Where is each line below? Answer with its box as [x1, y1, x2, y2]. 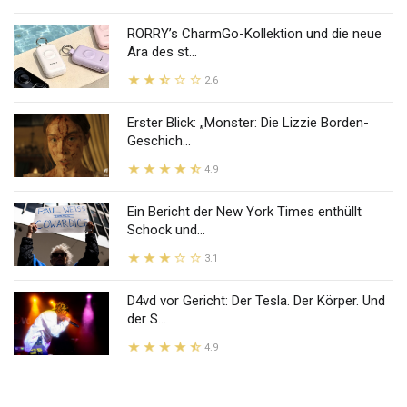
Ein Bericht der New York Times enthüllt [127, 203, 362, 220]
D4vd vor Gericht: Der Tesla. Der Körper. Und [127, 293, 385, 309]
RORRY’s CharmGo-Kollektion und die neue [127, 25, 382, 42]
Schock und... [127, 222, 205, 238]
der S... [127, 311, 166, 327]
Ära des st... [127, 44, 197, 60]
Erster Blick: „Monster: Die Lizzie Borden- [127, 114, 369, 131]
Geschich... [127, 133, 191, 149]
